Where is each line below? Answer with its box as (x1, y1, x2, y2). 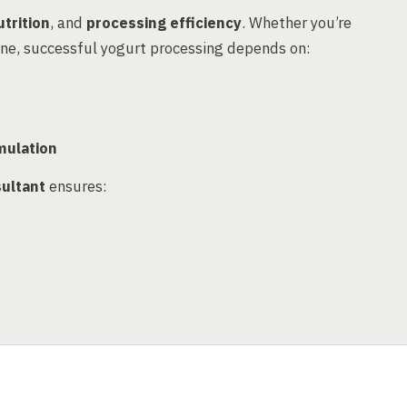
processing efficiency (86, 13, 242, 33)
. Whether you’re (242, 13, 352, 33)
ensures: (45, 176, 107, 196)
